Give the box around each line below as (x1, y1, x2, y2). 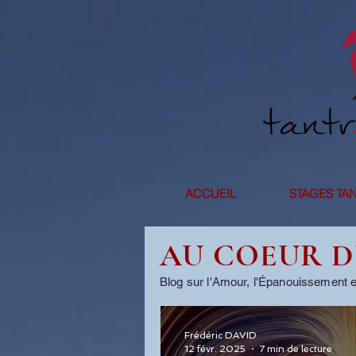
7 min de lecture (260, 342, 332, 354)
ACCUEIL (184, 186, 236, 201)
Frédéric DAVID (184, 330, 257, 341)
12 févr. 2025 (184, 342, 246, 354)
